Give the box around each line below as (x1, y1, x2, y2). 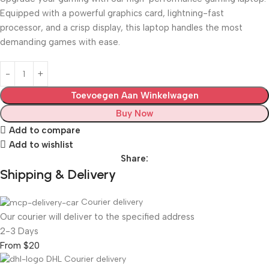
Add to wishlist (8, 139, 73, 150)
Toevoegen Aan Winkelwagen (70, 90, 199, 101)
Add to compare (8, 124, 80, 136)
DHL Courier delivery (46, 253, 126, 264)
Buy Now (116, 108, 153, 119)
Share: (121, 153, 148, 164)
